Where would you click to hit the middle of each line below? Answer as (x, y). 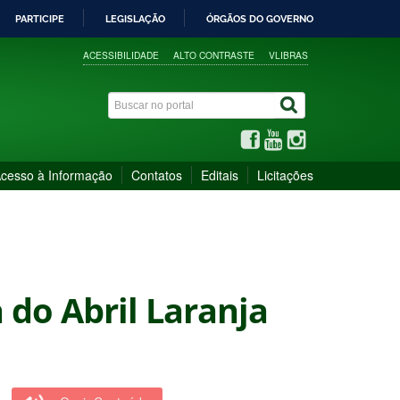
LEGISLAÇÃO (135, 19)
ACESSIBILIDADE (121, 54)
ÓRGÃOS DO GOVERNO (260, 19)
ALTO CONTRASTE (214, 54)
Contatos (157, 175)
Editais (220, 175)
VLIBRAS (289, 54)
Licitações (285, 175)
